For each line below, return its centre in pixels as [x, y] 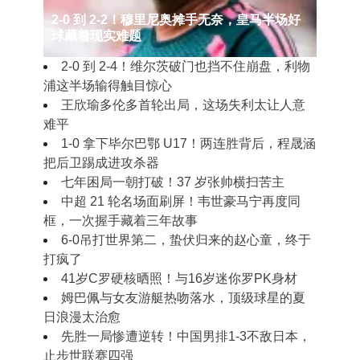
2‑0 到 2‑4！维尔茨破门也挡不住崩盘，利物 [186, 66]
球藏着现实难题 [96, 36]
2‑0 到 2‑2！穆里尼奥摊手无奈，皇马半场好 [176, 20]
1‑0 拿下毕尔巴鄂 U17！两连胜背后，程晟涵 [188, 143]
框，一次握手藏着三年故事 [121, 221]
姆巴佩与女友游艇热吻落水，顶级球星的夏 [183, 298]
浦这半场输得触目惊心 [108, 86]
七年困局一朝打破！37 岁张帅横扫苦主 [173, 182]
